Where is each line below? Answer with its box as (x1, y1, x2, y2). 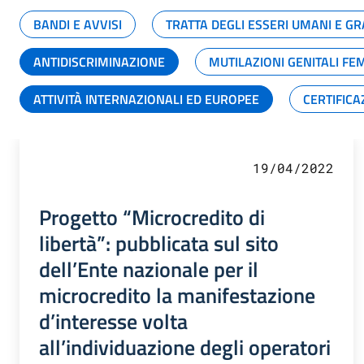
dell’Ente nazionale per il (39, 252, 258, 285)
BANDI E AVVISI (33, 14, 122, 34)
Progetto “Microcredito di (39, 200, 265, 233)
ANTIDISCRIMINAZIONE (33, 51, 165, 71)
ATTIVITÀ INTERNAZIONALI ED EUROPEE (33, 89, 259, 109)
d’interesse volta (39, 304, 188, 337)
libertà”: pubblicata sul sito (39, 226, 279, 259)
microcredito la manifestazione (39, 278, 315, 311)
